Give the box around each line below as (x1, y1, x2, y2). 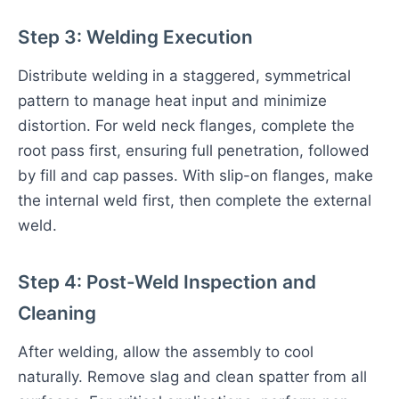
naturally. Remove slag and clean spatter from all (18, 368, 367, 386)
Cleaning (18, 302, 96, 324)
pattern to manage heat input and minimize (18, 92, 327, 110)
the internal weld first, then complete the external (18, 191, 371, 209)
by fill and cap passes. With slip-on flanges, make (18, 167, 373, 184)
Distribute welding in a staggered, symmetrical (18, 67, 351, 85)
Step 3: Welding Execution (18, 26, 253, 48)
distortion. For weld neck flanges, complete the (18, 117, 354, 134)
